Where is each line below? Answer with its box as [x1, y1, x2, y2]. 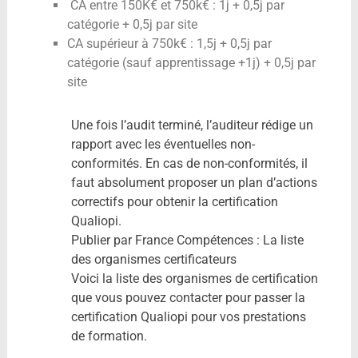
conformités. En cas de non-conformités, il [70, 155, 308, 171]
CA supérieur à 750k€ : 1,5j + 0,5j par [66, 35, 272, 51]
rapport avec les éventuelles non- [70, 136, 255, 152]
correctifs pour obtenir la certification [70, 193, 278, 209]
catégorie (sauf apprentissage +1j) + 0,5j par [66, 54, 316, 70]
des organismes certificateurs [70, 251, 237, 267]
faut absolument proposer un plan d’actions [70, 174, 317, 190]
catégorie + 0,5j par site [66, 16, 197, 32]
